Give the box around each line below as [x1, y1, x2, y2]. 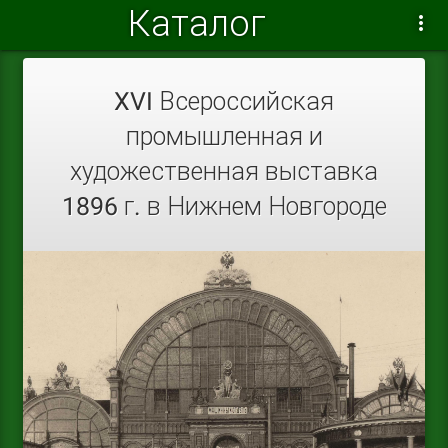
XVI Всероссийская [114, 87, 334, 117]
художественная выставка [70, 157, 378, 187]
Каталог [128, 3, 266, 45]
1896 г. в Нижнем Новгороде [61, 192, 387, 222]
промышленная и [125, 122, 323, 152]
